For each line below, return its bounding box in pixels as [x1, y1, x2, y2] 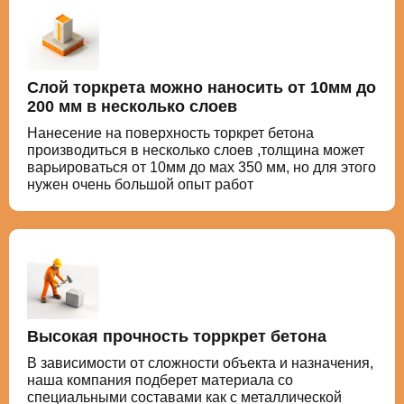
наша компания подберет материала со [27, 372, 293, 388]
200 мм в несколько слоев [27, 97, 237, 115]
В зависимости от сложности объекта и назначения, [27, 355, 373, 371]
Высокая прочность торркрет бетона [27, 327, 326, 345]
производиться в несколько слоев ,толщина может [27, 142, 364, 158]
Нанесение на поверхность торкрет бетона [27, 125, 314, 141]
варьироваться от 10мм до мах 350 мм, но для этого [27, 160, 376, 175]
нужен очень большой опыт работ [27, 177, 253, 192]
